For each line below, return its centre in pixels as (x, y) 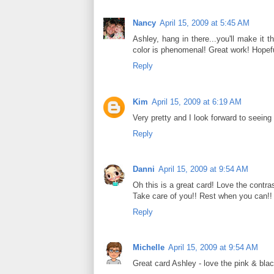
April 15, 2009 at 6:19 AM (197, 102)
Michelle (149, 248)
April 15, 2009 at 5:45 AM (205, 23)
